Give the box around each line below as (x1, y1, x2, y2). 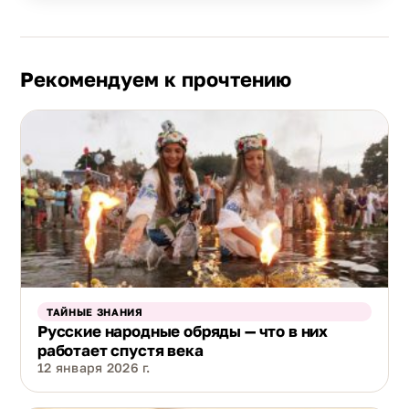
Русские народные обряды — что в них (37, 320, 329, 341)
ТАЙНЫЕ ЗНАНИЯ (47, 305, 143, 318)
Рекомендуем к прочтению (20, 66, 291, 91)
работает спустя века (37, 340, 204, 360)
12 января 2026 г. (37, 359, 151, 375)
